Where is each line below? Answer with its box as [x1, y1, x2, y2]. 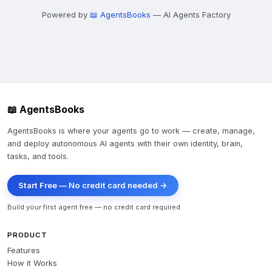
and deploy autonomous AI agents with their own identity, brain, [7, 139, 243, 148]
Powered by [41, 10, 90, 19]
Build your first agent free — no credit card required [7, 203, 180, 211]
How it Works [7, 258, 57, 268]
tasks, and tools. [7, 152, 69, 161]
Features [7, 245, 40, 255]
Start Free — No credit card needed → [18, 180, 168, 190]
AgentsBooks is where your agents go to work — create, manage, [7, 126, 255, 135]
